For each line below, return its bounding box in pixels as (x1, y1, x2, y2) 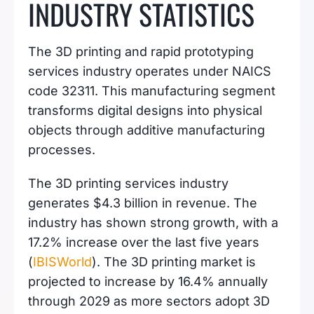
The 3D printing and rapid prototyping (28, 44, 254, 59)
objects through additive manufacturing (28, 123, 265, 137)
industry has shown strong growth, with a (28, 215, 278, 230)
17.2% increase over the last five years (28, 235, 259, 250)
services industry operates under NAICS (28, 64, 271, 78)
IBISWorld (33, 254, 92, 269)
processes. (28, 142, 95, 157)
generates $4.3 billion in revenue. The (28, 196, 257, 210)
